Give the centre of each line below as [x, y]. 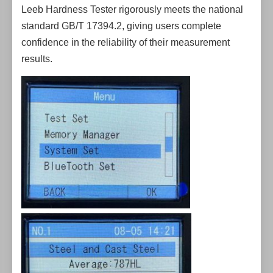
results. [37, 59]
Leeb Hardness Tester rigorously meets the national [132, 9]
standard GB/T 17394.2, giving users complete [121, 26]
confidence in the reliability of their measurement [126, 42]
